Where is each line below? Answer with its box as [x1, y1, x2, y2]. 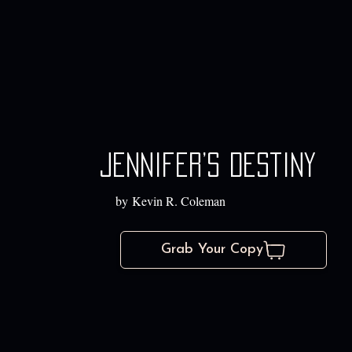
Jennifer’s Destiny [98, 153, 316, 178]
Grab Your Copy [160, 242, 263, 258]
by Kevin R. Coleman [115, 192, 225, 210]
